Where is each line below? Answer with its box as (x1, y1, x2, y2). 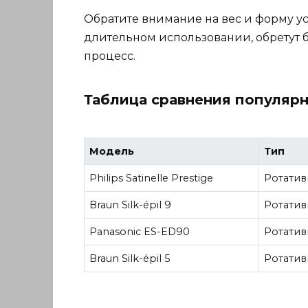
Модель (89, 145, 135, 158)
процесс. (84, 49, 135, 63)
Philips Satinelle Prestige (89, 172, 214, 185)
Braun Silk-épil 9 (89, 199, 172, 212)
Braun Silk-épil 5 (89, 252, 170, 265)
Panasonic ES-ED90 (89, 225, 190, 239)
